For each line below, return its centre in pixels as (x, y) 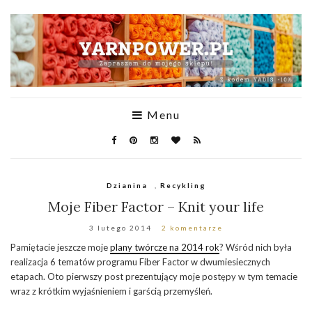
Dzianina (127, 185)
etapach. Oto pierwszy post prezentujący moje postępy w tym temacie (154, 276)
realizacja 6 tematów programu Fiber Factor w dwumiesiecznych (140, 262)
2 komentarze (192, 227)
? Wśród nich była (256, 247)
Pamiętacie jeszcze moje (60, 247)
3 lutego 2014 (120, 227)
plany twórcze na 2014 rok (165, 247)
